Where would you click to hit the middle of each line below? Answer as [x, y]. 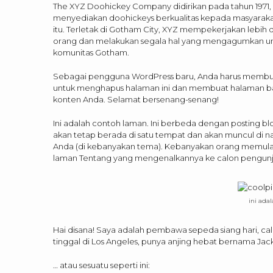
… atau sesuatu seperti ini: [101, 265]
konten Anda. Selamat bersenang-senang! [136, 99]
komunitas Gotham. [91, 52]
